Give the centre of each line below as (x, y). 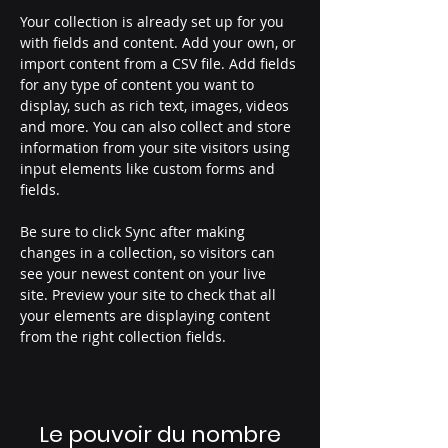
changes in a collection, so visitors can (149, 252)
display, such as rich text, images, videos (156, 105)
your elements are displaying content (147, 315)
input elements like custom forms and (149, 168)
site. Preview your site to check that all (150, 294)
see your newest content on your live (145, 273)
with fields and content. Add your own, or (160, 42)
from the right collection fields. (125, 336)
